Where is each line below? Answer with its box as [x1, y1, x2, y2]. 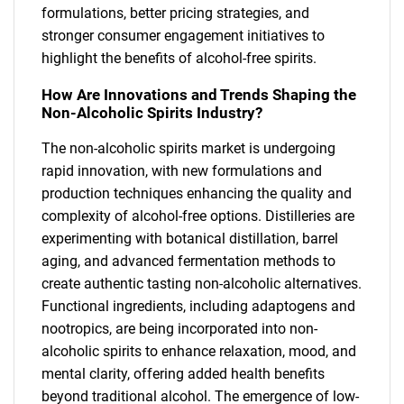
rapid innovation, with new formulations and [41, 161, 322, 179]
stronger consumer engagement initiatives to [41, 27, 325, 45]
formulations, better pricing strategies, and [41, 5, 309, 23]
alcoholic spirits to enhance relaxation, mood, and [41, 342, 356, 360]
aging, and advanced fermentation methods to [41, 252, 335, 270]
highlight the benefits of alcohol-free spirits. [41, 50, 317, 68]
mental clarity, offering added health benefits [41, 364, 325, 382]
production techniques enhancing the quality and [41, 184, 352, 202]
